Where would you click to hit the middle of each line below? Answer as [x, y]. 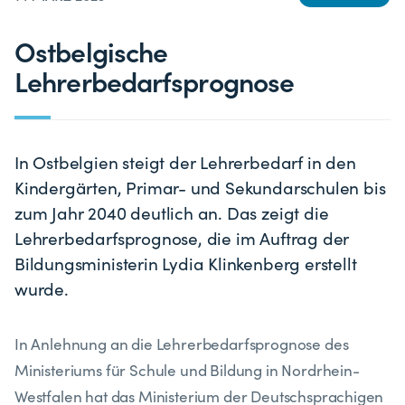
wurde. [42, 288]
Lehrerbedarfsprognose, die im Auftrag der [182, 237]
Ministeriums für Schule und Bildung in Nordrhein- [187, 370]
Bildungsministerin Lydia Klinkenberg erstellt [186, 263]
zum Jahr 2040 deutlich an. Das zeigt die [172, 212]
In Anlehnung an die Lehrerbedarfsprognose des [182, 344]
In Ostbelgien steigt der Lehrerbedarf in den [185, 161]
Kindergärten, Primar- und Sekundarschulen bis [200, 187]
